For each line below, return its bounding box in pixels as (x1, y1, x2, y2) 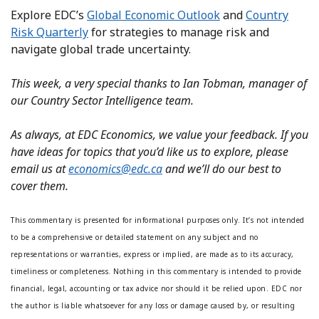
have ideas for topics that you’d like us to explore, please (11, 144, 288, 160)
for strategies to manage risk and (88, 24, 269, 41)
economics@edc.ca (68, 161, 162, 177)
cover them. (11, 178, 68, 194)
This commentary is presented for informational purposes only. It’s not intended (11, 215, 305, 226)
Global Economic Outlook (87, 7, 220, 23)
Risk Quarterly (11, 24, 88, 41)
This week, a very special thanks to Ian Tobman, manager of (11, 75, 307, 92)
